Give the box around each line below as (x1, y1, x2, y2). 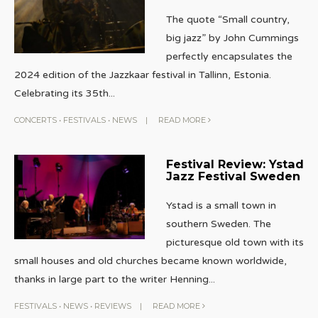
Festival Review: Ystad (165, 156, 304, 171)
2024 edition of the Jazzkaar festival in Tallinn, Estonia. (14, 68, 271, 81)
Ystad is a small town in (165, 199, 276, 212)
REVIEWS (94, 300, 131, 311)
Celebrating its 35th (14, 87, 109, 99)
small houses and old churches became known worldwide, (14, 254, 287, 267)
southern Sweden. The (165, 217, 271, 230)
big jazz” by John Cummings (165, 31, 299, 44)
